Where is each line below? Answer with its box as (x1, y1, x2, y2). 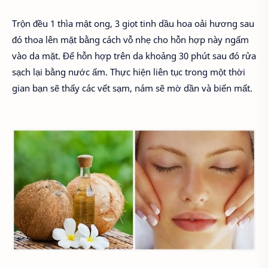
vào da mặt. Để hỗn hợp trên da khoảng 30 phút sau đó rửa (12, 49, 256, 62)
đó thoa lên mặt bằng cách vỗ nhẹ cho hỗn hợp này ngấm (12, 33, 249, 45)
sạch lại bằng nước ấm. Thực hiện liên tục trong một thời (12, 65, 245, 78)
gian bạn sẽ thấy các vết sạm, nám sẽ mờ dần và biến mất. (12, 81, 252, 94)
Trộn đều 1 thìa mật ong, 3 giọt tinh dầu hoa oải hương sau (12, 17, 254, 29)
